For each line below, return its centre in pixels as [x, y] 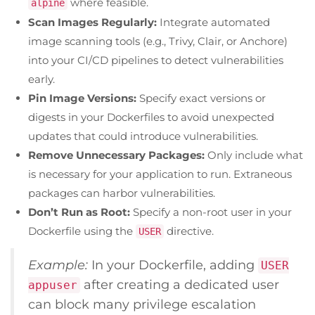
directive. [189, 231]
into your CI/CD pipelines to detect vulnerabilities [156, 60]
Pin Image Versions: [82, 98]
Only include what [254, 155]
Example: [58, 264]
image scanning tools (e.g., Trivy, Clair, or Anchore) [158, 41]
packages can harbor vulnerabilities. [122, 193]
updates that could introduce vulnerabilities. [143, 136]
